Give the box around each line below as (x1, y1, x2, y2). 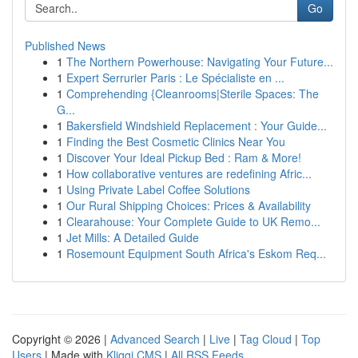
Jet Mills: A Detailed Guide (66, 229, 199, 245)
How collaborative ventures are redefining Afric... (66, 165, 312, 181)
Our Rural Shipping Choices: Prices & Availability (66, 197, 311, 213)
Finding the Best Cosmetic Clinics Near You (66, 133, 285, 149)
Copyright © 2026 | (12, 331, 110, 347)
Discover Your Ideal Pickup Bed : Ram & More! (66, 149, 301, 165)
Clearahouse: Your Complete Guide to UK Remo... (66, 213, 320, 229)
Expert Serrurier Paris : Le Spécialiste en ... (66, 70, 284, 86)
